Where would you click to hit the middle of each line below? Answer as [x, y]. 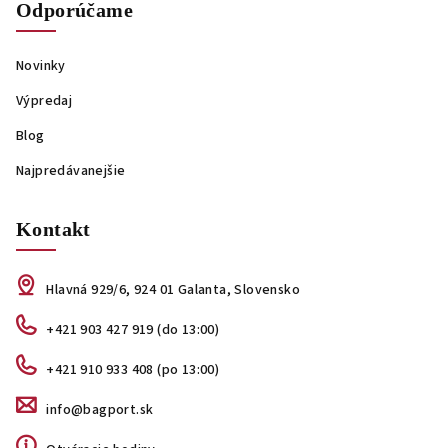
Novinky [41, 66]
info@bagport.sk [100, 410]
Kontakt [53, 229]
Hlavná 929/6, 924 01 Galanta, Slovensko [173, 290]
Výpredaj [44, 101]
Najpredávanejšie [71, 171]
